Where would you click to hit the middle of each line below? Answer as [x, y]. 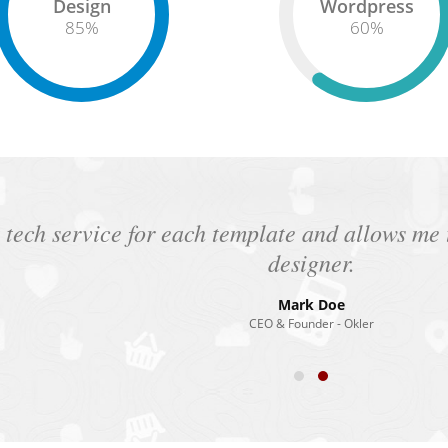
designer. [311, 261]
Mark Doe [311, 304]
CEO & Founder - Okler [311, 323]
